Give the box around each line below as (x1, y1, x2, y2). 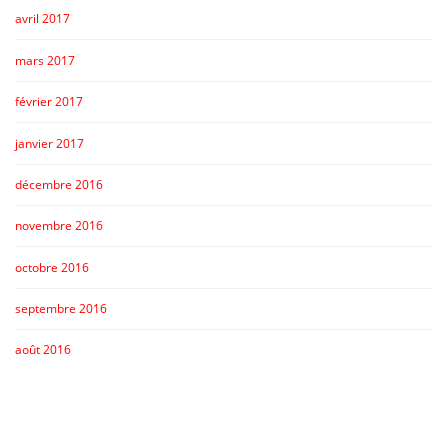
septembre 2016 (15, 300, 107, 317)
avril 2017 (15, 10, 70, 28)
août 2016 (15, 341, 71, 359)
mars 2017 (15, 51, 75, 69)
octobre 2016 (15, 258, 89, 276)
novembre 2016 (15, 217, 103, 235)
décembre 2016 (15, 175, 103, 193)
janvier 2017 (15, 134, 84, 152)
